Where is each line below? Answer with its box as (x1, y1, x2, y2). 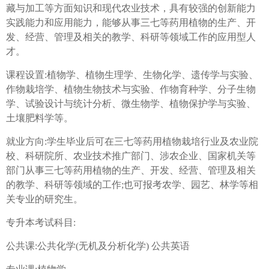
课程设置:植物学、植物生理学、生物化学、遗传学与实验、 (6, 70, 258, 80)
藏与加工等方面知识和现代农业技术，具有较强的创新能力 (6, 3, 256, 14)
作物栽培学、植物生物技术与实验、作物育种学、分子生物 (6, 84, 256, 95)
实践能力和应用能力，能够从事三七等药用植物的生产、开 (6, 17, 256, 28)
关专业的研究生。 (6, 194, 83, 205)
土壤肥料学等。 (6, 113, 73, 124)
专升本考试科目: (6, 217, 76, 228)
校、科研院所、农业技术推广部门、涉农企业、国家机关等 (6, 151, 256, 162)
